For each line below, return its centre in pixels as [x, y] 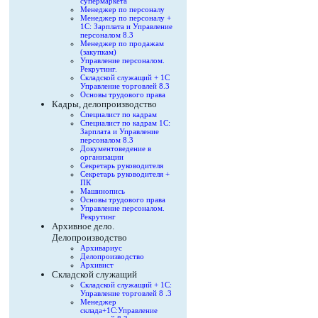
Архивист [97, 265]
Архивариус [101, 248]
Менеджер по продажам [122, 43]
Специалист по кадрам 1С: [125, 123]
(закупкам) [98, 52]
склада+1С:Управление [119, 310]
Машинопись [103, 191]
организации [102, 157]
